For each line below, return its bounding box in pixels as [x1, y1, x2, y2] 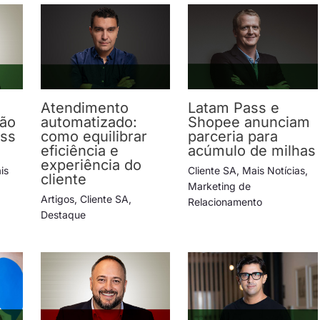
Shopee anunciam [188, 114, 311, 131]
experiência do [40, 156, 141, 174]
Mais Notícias [242, 164, 306, 177]
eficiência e [40, 142, 119, 160]
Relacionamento [188, 196, 263, 209]
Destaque [40, 209, 86, 221]
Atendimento [40, 99, 129, 117]
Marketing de [188, 180, 251, 193]
